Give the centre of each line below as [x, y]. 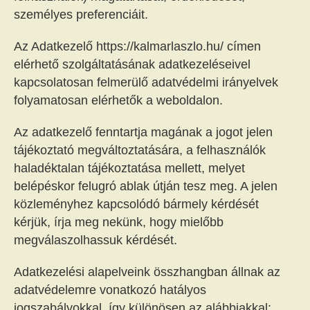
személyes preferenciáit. [81, 15]
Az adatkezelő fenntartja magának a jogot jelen [143, 132]
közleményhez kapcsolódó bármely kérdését [136, 204]
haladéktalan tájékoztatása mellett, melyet [129, 168]
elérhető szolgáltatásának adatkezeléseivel [132, 64]
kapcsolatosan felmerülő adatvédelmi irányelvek [146, 82]
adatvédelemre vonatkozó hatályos [110, 290]
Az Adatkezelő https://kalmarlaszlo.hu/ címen [137, 46]
